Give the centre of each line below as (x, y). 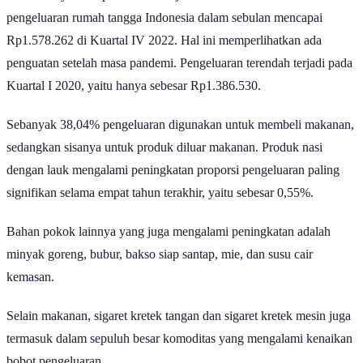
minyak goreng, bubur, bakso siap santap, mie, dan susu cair (160, 268)
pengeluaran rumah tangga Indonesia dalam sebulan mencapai (164, 32)
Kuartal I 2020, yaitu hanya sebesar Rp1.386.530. (134, 100)
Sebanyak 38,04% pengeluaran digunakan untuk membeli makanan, (180, 139)
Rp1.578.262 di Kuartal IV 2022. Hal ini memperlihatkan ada (164, 54)
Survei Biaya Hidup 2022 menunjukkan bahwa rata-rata (149, 9)
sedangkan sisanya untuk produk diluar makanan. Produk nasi (164, 161)
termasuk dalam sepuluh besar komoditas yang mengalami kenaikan (179, 352)
